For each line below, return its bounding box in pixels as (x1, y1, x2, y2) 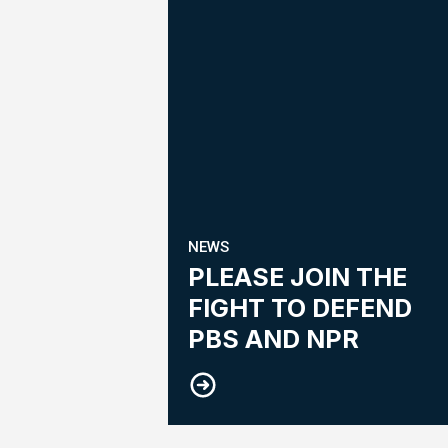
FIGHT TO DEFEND (188, 293, 412, 324)
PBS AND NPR (188, 324, 359, 355)
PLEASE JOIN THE (188, 262, 407, 293)
